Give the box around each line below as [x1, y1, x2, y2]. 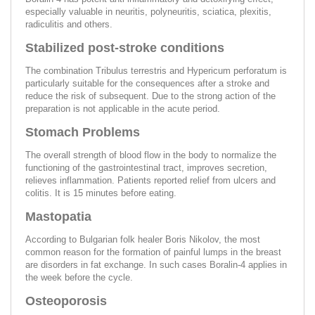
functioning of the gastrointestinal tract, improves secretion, [25, 162, 267, 173]
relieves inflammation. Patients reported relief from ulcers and [25, 174, 276, 186]
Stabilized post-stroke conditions [25, 40, 224, 55]
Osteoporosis [25, 293, 107, 308]
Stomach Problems [25, 124, 140, 139]
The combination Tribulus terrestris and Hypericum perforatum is [25, 65, 287, 76]
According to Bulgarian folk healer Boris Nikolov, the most [25, 233, 260, 245]
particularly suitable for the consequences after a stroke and [25, 77, 269, 89]
